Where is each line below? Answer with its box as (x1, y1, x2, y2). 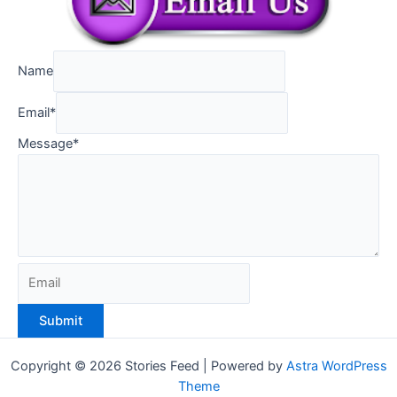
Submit (39, 313, 82, 330)
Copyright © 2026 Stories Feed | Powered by (10, 358, 286, 375)
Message (18, 135, 73, 152)
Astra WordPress (285, 358, 387, 375)
